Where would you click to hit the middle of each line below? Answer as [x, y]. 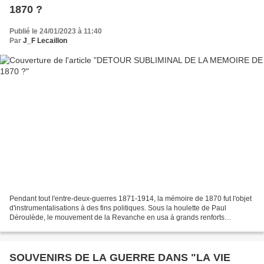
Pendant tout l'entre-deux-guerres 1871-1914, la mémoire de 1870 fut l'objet [131, 198]
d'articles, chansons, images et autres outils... [81, 227]
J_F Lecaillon [45, 41]
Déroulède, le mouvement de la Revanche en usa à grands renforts [117, 217]
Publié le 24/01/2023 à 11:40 [56, 32]
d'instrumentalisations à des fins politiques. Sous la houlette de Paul [118, 208]
